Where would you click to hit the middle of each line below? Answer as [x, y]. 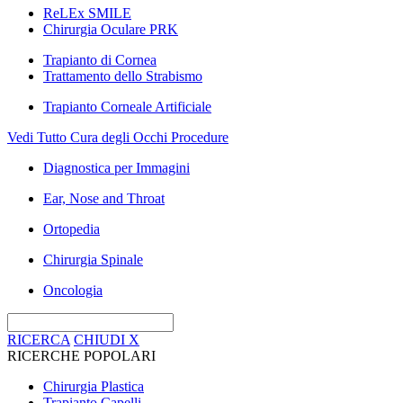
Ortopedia [72, 229]
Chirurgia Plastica [94, 386]
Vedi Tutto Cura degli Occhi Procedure [118, 137]
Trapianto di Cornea [100, 60]
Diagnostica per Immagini [116, 168]
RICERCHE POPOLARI [81, 356]
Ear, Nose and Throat [104, 198]
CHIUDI [99, 340]
